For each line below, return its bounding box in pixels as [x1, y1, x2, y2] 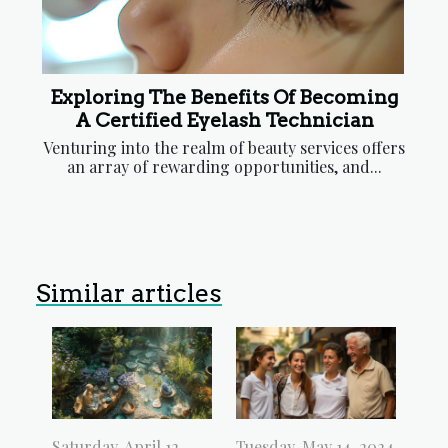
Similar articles [36, 278, 222, 309]
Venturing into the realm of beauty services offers [43, 137, 405, 159]
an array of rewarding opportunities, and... [66, 156, 382, 178]
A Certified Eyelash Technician [74, 109, 374, 133]
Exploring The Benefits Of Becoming [50, 86, 398, 110]
